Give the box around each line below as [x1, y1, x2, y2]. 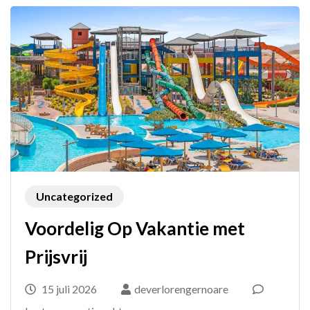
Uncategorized [36, 190, 113, 203]
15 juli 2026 [42, 282, 97, 296]
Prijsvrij [25, 246, 87, 268]
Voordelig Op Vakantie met [25, 217, 245, 240]
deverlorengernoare [134, 282, 228, 296]
